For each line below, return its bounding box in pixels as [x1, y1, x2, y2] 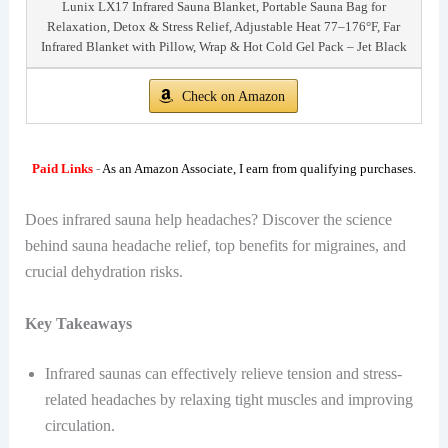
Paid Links [32, 161, 93, 177]
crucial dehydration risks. [24, 262, 183, 280]
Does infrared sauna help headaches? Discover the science [24, 210, 392, 228]
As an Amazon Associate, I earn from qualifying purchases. [102, 161, 416, 177]
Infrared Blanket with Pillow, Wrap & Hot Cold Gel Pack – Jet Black [40, 39, 407, 55]
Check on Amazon [182, 89, 286, 105]
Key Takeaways [24, 314, 132, 332]
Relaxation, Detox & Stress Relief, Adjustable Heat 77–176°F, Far [47, 19, 401, 35]
